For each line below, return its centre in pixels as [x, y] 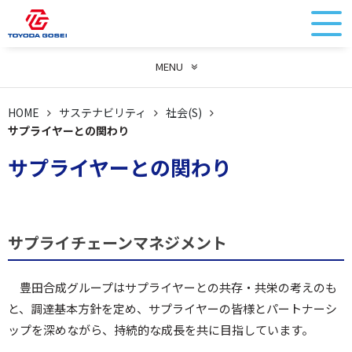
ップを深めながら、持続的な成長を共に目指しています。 [161, 330]
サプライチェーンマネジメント [117, 242]
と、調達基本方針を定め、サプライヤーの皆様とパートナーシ [172, 308]
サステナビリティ [103, 112]
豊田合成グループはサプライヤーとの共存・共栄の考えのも [178, 287]
